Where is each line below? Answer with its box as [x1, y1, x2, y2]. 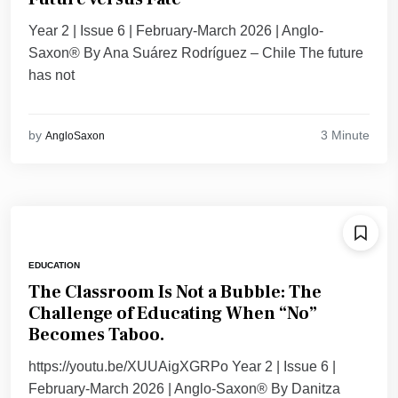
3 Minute [321, 127, 370, 142]
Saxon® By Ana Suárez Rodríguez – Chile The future [28, 45, 363, 61]
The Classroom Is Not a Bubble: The [28, 281, 322, 305]
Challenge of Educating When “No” [28, 302, 317, 326]
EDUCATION [28, 260, 80, 271]
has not [28, 68, 75, 84]
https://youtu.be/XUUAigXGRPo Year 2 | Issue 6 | [28, 359, 336, 375]
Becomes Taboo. [28, 323, 164, 347]
